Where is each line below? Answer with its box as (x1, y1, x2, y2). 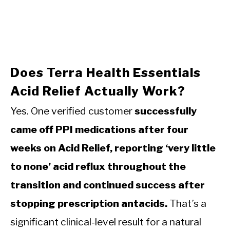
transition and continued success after (10, 178, 205, 191)
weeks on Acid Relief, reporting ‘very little (10, 141, 216, 154)
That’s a (167, 197, 206, 209)
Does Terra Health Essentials (10, 65, 201, 80)
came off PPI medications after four (10, 123, 188, 136)
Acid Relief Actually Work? (10, 83, 185, 99)
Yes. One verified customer (10, 104, 135, 117)
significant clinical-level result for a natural (10, 215, 201, 228)
